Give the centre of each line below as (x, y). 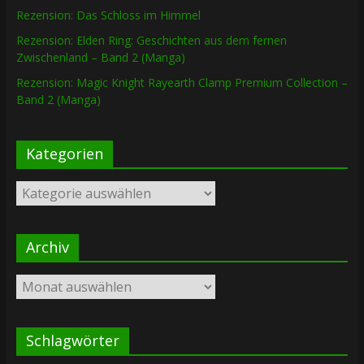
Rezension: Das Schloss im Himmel (108, 15)
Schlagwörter (72, 341)
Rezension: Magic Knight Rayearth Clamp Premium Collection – (182, 83)
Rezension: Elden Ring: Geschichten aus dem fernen (151, 41)
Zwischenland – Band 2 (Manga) (100, 58)
